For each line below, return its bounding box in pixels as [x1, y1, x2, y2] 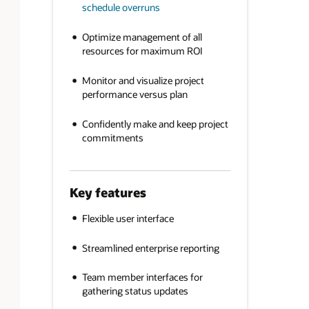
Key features [69, 184, 146, 201]
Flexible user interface [81, 211, 174, 225]
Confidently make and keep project [81, 117, 228, 130]
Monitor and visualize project [81, 73, 204, 87]
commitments [81, 130, 143, 144]
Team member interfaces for [81, 270, 203, 284]
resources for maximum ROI [81, 43, 203, 57]
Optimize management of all [81, 30, 202, 43]
